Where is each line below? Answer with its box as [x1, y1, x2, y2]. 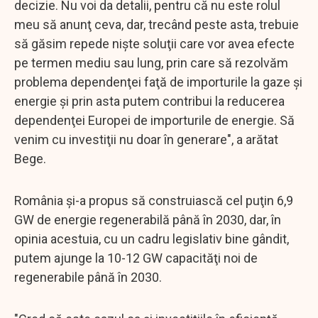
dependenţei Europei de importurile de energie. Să [14, 112, 295, 128]
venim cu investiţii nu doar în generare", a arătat [14, 131, 278, 147]
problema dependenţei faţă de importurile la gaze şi [14, 74, 302, 89]
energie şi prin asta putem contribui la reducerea [14, 93, 285, 109]
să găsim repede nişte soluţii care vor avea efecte [14, 35, 295, 51]
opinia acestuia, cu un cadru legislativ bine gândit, [14, 231, 289, 246]
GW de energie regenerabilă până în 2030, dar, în [14, 212, 281, 227]
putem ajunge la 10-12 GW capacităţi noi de [14, 250, 258, 265]
